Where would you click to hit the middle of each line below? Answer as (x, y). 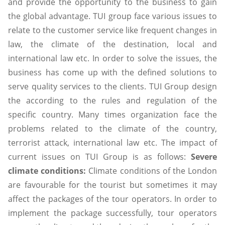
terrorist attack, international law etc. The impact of (113, 142)
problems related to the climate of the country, (113, 128)
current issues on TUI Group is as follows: (99, 156)
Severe (204, 156)
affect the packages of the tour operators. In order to (113, 199)
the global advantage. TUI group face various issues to (113, 16)
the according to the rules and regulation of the (113, 100)
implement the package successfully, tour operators (113, 213)
